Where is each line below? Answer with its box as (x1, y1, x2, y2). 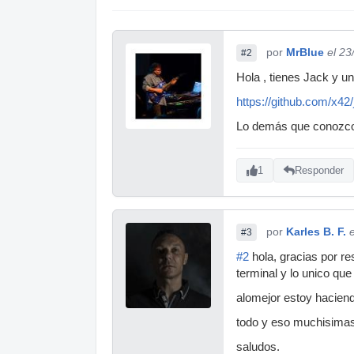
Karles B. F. (286, 224, 346, 238)
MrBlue (286, 45, 324, 58)
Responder (295, 164, 344, 177)
